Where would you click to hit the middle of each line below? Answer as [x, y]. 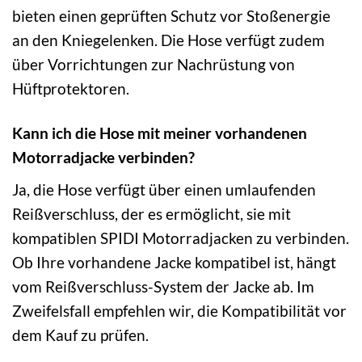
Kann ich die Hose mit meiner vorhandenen [160, 133]
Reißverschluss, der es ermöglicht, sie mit [152, 213]
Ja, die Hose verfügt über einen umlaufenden [164, 189]
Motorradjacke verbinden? [103, 158]
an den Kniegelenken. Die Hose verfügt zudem [168, 40]
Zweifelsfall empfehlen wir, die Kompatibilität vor [179, 310]
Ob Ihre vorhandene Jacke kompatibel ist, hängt [174, 262]
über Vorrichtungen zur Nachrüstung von [154, 65]
